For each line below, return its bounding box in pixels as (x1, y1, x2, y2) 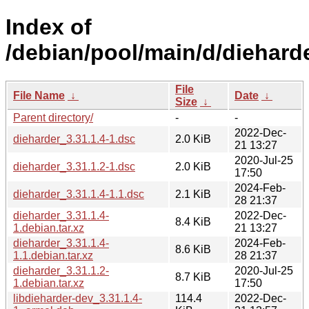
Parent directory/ (13, 111, 93, 123)
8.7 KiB (175, 270, 211, 283)
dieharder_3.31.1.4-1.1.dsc (13, 188, 144, 200)
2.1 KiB (175, 188, 211, 200)
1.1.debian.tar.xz (13, 249, 93, 261)
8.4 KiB (175, 215, 211, 228)
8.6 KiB (175, 243, 211, 255)
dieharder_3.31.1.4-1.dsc (13, 132, 135, 145)
